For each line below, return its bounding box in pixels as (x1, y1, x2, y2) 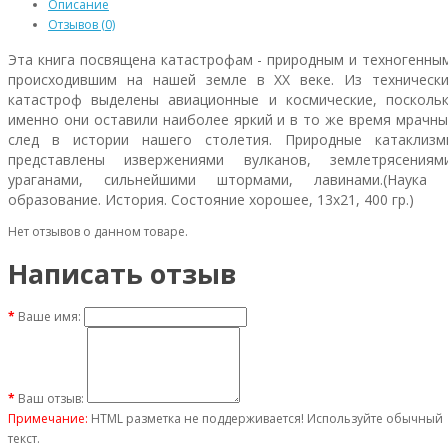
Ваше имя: (18, 307, 81, 325)
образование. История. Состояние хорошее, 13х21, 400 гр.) (8, 190, 414, 209)
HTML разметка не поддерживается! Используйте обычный (88, 409, 443, 427)
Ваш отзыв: (18, 389, 84, 407)
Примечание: (8, 409, 88, 427)
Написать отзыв (8, 255, 236, 293)
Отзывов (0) (48, 16, 115, 33)
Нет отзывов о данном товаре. (8, 223, 188, 240)
